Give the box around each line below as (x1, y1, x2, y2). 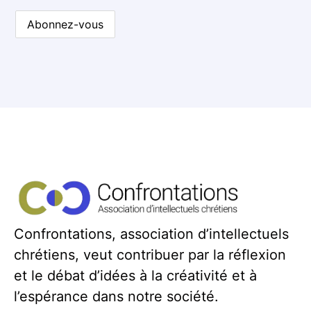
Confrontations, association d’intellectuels (14, 225, 289, 242)
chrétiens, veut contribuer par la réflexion (14, 246, 286, 263)
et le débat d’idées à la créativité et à (14, 267, 257, 284)
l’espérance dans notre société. (14, 287, 219, 305)
